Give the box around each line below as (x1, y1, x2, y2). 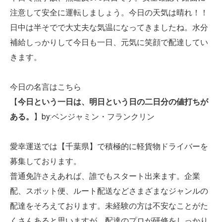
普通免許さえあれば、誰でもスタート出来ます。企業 (10, 171, 200, 181)
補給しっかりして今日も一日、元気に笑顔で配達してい (10, 38, 208, 48)
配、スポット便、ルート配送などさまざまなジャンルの (10, 186, 208, 196)
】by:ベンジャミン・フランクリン (34, 112, 155, 122)
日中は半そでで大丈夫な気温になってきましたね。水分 (10, 23, 208, 33)
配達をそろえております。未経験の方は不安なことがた (10, 201, 208, 211)
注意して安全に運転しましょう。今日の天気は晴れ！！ (10, 8, 208, 18)
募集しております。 (10, 157, 81, 166)
